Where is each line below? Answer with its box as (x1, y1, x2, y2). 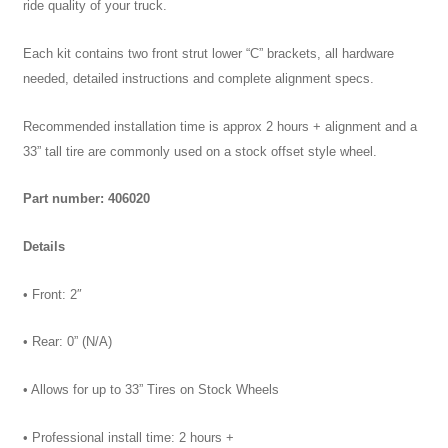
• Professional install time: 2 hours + (22, 429, 234, 445)
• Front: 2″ (22, 286, 82, 302)
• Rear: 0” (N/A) (22, 334, 112, 350)
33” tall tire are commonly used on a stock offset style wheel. (22, 143, 377, 159)
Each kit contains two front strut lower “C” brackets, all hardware (22, 46, 394, 62)
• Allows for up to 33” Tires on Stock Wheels (22, 381, 279, 397)
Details (22, 239, 65, 255)
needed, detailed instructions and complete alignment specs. (22, 71, 374, 87)
